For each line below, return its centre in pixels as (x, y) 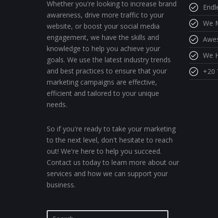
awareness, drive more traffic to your (105, 15)
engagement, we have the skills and (103, 37)
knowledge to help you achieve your (103, 48)
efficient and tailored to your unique (103, 93)
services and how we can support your (107, 173)
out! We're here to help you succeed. (104, 151)
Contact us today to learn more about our (113, 162)
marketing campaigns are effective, (102, 82)
